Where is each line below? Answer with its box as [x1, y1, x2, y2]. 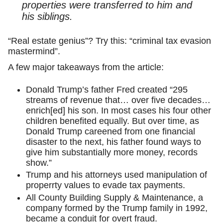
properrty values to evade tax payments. [26, 180, 185, 191]
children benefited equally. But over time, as [26, 115, 199, 126]
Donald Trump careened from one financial [26, 126, 195, 136]
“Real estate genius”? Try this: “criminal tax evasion [8, 36, 211, 46]
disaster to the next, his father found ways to [26, 136, 201, 147]
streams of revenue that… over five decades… [26, 95, 211, 105]
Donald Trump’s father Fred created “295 [26, 84, 188, 95]
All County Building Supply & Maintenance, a [26, 192, 203, 203]
